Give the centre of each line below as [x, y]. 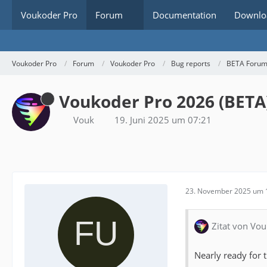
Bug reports [191, 63]
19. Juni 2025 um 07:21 [163, 120]
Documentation [184, 15]
